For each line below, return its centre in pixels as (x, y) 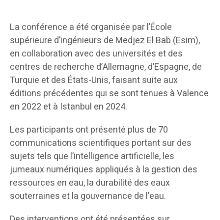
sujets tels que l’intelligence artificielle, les (92, 157)
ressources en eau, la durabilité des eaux (90, 183)
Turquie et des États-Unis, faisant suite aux (94, 81)
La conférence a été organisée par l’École (91, 27)
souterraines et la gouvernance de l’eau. (88, 196)
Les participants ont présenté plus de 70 (89, 130)
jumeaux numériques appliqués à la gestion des (104, 170)
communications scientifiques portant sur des (101, 143)
